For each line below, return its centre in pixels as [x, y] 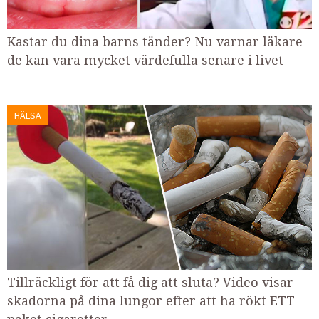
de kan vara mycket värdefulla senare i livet [145, 61]
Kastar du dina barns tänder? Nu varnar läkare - [159, 42]
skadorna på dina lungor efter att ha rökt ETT [151, 300]
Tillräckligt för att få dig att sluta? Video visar [150, 282]
